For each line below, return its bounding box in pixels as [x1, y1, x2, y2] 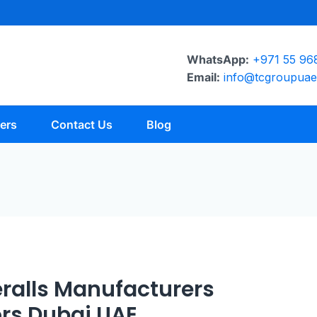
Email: [187, 70, 220, 84]
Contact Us [50, 117, 113, 132]
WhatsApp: [187, 52, 249, 67]
